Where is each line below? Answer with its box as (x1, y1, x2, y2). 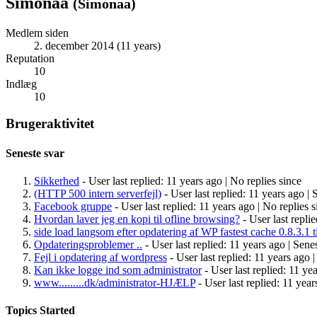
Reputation (6, 52, 54, 64)
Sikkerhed (34, 174, 79, 187)
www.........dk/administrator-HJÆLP (34, 276, 195, 289)
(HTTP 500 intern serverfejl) (34, 187, 161, 200)
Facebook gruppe (34, 200, 112, 212)
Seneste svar (6, 146, 64, 159)
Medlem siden (6, 26, 69, 39)
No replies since (230, 174, 301, 187)
